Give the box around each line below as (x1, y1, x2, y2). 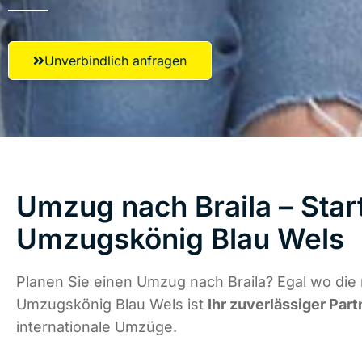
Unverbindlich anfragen (44, 53, 187, 69)
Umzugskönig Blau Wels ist (16, 296, 208, 314)
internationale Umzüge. (16, 318, 177, 336)
